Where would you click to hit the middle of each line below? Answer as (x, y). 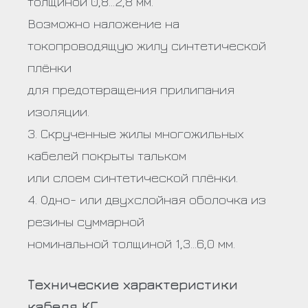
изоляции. (58, 111)
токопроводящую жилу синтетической (147, 45)
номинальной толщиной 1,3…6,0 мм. (131, 243)
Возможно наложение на (103, 23)
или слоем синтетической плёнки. (133, 177)
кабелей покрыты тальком (107, 155)
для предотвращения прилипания (131, 89)
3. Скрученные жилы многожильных (136, 133)
